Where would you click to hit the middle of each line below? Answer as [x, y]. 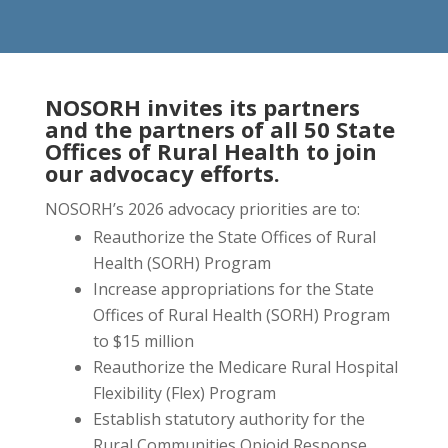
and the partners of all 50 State [219, 129]
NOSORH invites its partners [202, 107]
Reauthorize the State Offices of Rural [234, 237]
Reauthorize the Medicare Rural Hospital [245, 367]
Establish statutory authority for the [228, 419]
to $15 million [143, 341]
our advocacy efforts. [162, 173]
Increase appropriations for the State [233, 289]
